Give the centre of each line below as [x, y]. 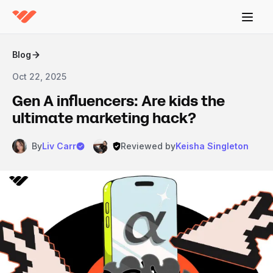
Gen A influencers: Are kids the [119, 101]
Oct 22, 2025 [39, 76]
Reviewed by [148, 146]
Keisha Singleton [212, 146]
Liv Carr [59, 146]
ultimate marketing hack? [104, 118]
